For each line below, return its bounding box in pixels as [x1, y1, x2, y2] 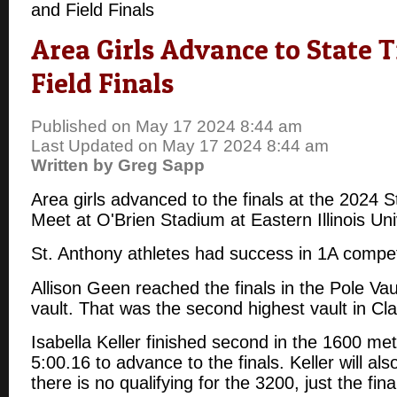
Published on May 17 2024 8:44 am [31, 117, 302, 136]
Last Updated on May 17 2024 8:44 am [31, 136, 329, 156]
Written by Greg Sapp [31, 156, 205, 175]
